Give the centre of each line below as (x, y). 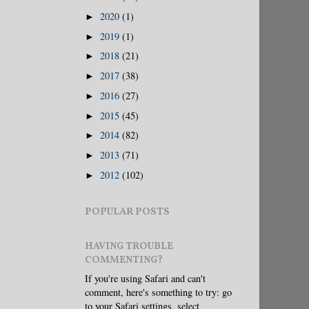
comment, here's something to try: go (158, 292)
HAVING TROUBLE (129, 246)
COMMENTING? (124, 260)
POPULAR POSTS (127, 211)
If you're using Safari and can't (145, 278)
